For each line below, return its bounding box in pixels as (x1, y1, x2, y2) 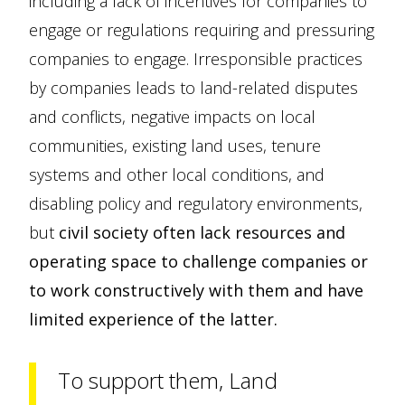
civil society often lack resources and (59, 221, 345, 244)
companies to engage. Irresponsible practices (29, 48, 363, 71)
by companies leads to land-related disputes (29, 77, 358, 99)
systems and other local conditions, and (29, 164, 325, 186)
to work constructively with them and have (29, 279, 363, 302)
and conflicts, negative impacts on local (29, 106, 316, 128)
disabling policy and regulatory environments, (29, 193, 363, 215)
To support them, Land (58, 365, 278, 396)
